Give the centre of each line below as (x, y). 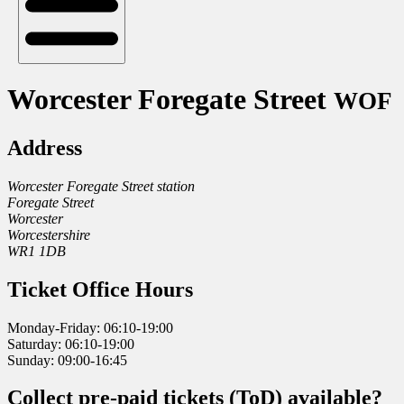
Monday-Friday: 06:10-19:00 (90, 327)
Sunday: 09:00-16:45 (67, 360)
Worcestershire (49, 234)
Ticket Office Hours (100, 289)
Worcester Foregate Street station (101, 186)
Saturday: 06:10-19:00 (71, 344)
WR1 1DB (37, 251)
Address (45, 147)
